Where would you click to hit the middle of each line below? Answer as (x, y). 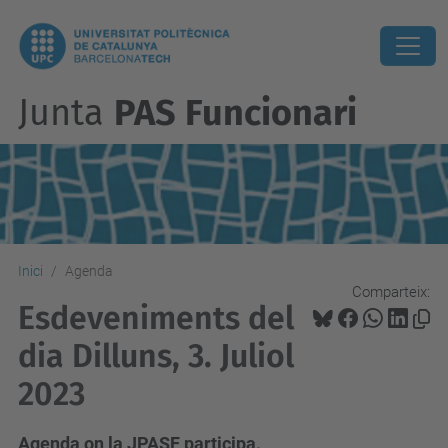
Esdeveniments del (156, 318)
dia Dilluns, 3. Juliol (156, 356)
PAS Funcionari (235, 113)
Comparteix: (391, 291)
